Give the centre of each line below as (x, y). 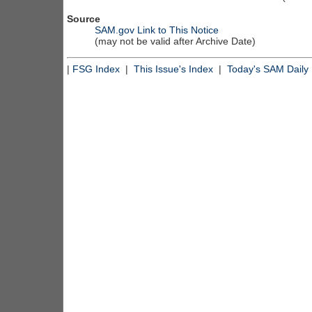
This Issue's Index (173, 69)
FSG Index (96, 69)
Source (84, 19)
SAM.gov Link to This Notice (157, 30)
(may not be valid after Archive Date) (175, 41)
